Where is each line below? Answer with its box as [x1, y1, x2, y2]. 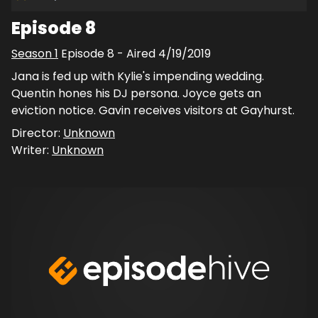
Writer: [11, 142, 52, 159]
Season [11, 45, 55, 62]
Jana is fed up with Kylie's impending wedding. [11, 68, 264, 85]
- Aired [114, 45, 158, 62]
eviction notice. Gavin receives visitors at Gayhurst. [11, 102, 295, 119]
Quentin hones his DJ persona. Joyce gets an [11, 85, 261, 102]
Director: [11, 125, 63, 142]
